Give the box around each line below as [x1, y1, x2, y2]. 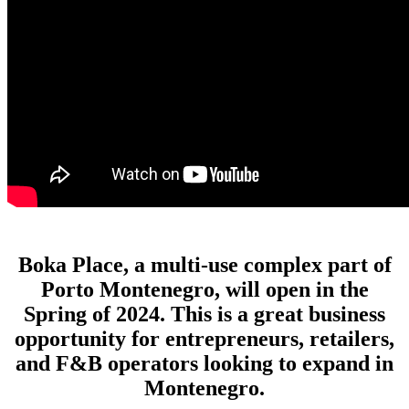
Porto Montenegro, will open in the [40, 277, 369, 301]
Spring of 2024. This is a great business [24, 301, 385, 326]
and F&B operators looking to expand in [16, 351, 393, 375]
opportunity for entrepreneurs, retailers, [15, 326, 394, 351]
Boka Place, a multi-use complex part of [17, 252, 392, 277]
